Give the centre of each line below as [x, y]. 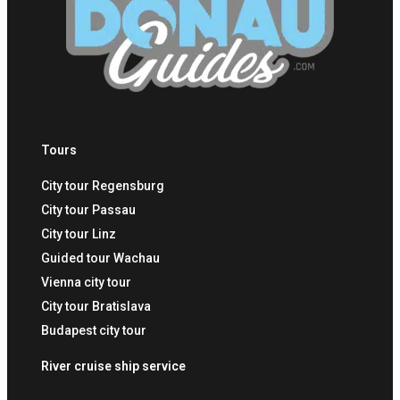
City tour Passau [88, 209]
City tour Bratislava [96, 306]
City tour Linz [79, 233]
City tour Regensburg [103, 185]
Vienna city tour [86, 282]
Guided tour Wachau [100, 258]
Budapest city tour [94, 330]
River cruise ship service [113, 366]
